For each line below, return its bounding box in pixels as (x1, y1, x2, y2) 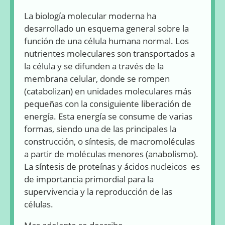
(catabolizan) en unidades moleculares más (24, 85, 191, 97)
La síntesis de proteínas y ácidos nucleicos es (24, 161, 200, 173)
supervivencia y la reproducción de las (24, 186, 172, 198)
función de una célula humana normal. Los (24, 35, 189, 47)
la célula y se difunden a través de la (24, 60, 164, 72)
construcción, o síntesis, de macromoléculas (24, 136, 195, 148)
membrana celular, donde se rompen (24, 73, 170, 85)
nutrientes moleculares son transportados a (24, 48, 195, 60)
